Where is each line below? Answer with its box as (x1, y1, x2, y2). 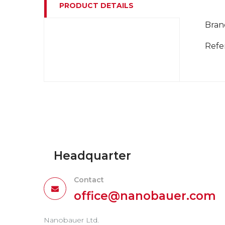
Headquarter (54, 149, 131, 163)
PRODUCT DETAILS (59, 1, 134, 10)
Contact (74, 175, 104, 184)
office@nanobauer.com (74, 189, 216, 203)
